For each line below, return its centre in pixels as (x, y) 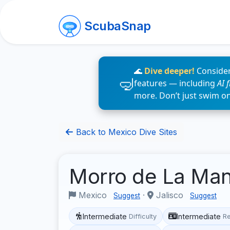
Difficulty (143, 216)
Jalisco (170, 195)
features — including (176, 83)
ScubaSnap (118, 26)
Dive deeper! (169, 71)
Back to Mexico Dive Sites (125, 132)
